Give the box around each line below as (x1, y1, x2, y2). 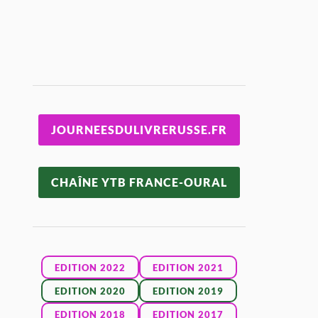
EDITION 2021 (153, 261, 224, 273)
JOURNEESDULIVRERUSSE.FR (51, 123, 228, 136)
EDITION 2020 (55, 285, 126, 297)
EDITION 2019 (153, 285, 224, 297)
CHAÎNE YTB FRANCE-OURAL (51, 175, 228, 189)
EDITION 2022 (55, 261, 126, 273)
